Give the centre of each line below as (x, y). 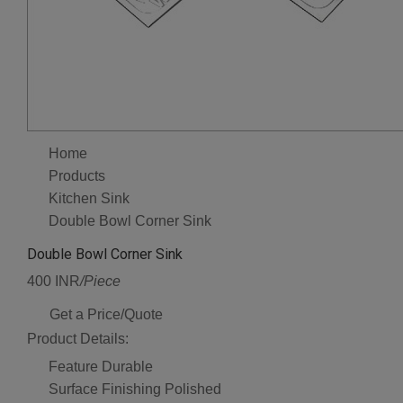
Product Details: (78, 339)
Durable (127, 367)
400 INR (54, 282)
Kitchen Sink (89, 198)
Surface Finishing (105, 389)
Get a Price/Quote (106, 315)
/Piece (100, 282)
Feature (73, 367)
